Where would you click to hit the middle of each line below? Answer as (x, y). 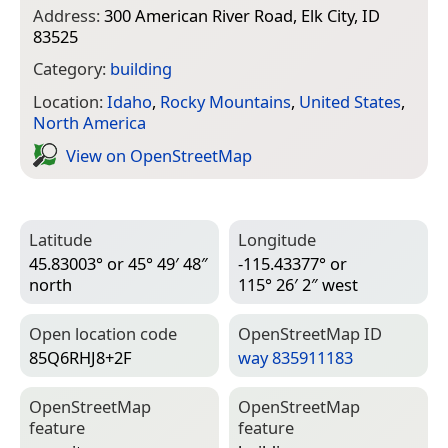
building (141, 69)
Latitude (60, 239)
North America (89, 123)
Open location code (103, 333)
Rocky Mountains (225, 102)
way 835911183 (295, 358)
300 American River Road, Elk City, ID (242, 15)
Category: (71, 69)
